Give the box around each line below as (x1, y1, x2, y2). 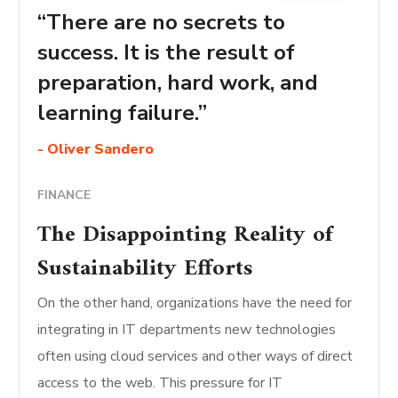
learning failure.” (37, 98, 208, 127)
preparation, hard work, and (37, 68, 319, 97)
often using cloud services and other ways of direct (37, 346, 354, 366)
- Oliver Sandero (37, 139, 155, 159)
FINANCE (37, 186, 92, 203)
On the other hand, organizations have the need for (37, 292, 353, 313)
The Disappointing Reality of (37, 214, 334, 255)
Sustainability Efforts (37, 248, 254, 289)
